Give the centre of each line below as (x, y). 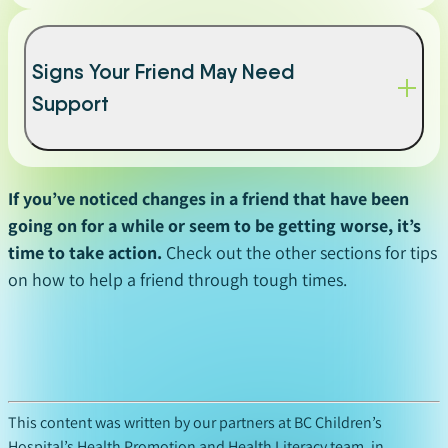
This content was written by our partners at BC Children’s (195, 423)
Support (70, 104)
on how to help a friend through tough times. (177, 280)
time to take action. (85, 253)
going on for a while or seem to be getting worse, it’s (214, 226)
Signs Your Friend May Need (163, 72)
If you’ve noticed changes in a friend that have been (208, 199)
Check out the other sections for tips (299, 253)
